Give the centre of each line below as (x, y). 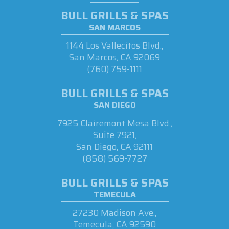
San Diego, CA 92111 (114, 146)
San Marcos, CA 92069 (114, 57)
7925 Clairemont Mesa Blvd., (114, 123)
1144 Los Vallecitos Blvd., (114, 45)
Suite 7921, (114, 135)
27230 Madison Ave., (114, 212)
